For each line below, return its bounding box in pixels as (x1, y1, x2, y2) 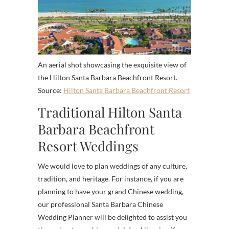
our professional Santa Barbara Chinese (38, 199, 163, 209)
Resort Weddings (38, 136, 139, 155)
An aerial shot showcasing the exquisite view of (38, 60, 187, 69)
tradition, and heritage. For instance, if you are (38, 174, 184, 183)
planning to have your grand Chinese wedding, (38, 187, 184, 196)
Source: (38, 85, 63, 95)
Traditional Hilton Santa (38, 103, 182, 121)
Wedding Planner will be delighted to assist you (38, 212, 187, 221)
